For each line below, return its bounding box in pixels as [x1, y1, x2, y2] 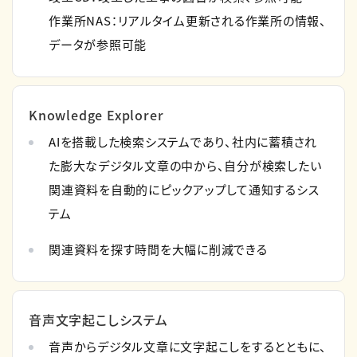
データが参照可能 [49, 35, 147, 53]
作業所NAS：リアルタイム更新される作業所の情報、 [49, 11, 327, 29]
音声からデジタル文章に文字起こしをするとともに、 [49, 337, 327, 355]
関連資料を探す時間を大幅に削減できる [49, 240, 268, 257]
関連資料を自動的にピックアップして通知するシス [49, 180, 320, 198]
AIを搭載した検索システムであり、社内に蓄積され [49, 132, 317, 150]
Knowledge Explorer [29, 104, 164, 124]
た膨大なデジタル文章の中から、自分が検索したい [49, 156, 322, 174]
